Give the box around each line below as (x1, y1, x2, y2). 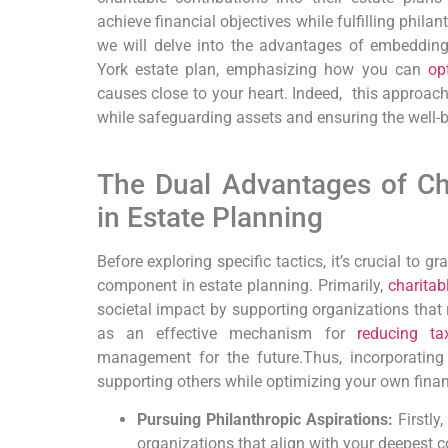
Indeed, (292, 83, 343, 103)
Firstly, (397, 410, 443, 430)
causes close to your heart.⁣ (96, 83, 293, 103)
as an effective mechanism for (96, 323, 357, 343)
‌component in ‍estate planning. (96, 275, 319, 295)
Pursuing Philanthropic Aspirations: (136, 410, 393, 430)
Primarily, (318, 275, 384, 295)
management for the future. (96, 347, 303, 367)
